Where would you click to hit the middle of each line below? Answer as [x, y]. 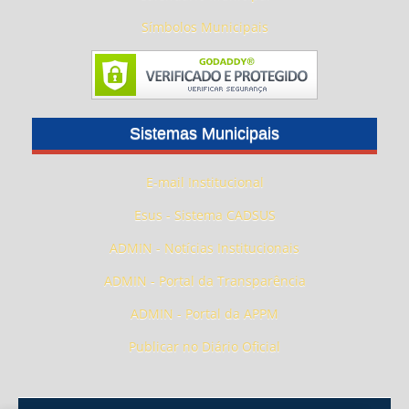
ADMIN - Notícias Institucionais [204, 247]
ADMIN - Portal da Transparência [204, 280]
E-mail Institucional [204, 182]
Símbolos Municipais [204, 26]
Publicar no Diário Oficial [204, 346]
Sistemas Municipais [204, 133]
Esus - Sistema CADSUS [204, 215]
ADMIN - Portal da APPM [204, 313]
